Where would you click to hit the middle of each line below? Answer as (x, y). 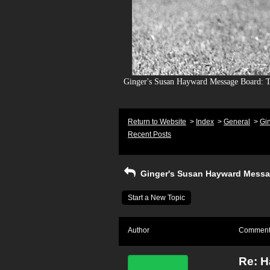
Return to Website (157, 122)
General (237, 122)
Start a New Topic (156, 198)
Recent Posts (149, 134)
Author (139, 230)
